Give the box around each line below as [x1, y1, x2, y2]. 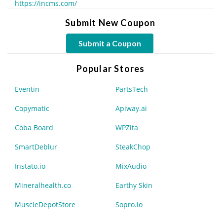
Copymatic [15, 104, 49, 113]
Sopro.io [115, 200, 143, 210]
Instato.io [15, 161, 45, 171]
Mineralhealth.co [15, 181, 71, 190]
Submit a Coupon [78, 38, 141, 48]
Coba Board [15, 123, 53, 133]
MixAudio [115, 161, 147, 171]
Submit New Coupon [65, 17, 156, 29]
